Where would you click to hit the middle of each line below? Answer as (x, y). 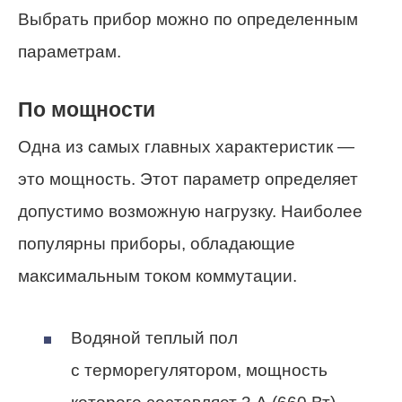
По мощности (87, 109)
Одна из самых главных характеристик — (186, 147)
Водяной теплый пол (154, 337)
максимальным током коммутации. (157, 276)
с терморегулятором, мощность (199, 370)
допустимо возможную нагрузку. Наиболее (190, 212)
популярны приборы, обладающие (157, 244)
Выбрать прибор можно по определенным (188, 19)
